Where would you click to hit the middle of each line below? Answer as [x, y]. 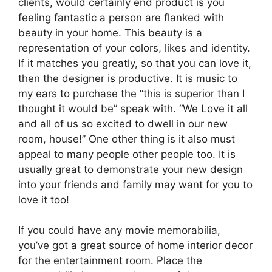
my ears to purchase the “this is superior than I [131, 93]
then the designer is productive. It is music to [128, 78]
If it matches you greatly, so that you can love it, [135, 63]
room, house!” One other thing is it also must [127, 139]
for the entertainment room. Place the [110, 260]
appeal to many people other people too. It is [127, 154]
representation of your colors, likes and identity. [134, 48]
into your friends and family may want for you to [135, 184]
